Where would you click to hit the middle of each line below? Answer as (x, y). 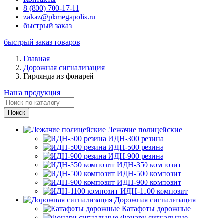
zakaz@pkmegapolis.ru (59, 17)
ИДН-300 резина (136, 138)
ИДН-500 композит (149, 173)
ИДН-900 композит (149, 182)
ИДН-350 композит (149, 165)
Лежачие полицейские (145, 130)
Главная (36, 59)
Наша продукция (32, 93)
